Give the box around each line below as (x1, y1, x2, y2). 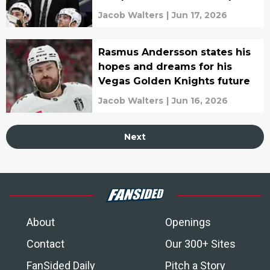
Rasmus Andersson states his (98, 46, 251, 58)
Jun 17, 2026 (171, 10, 227, 20)
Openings (165, 216, 211, 228)
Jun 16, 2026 (171, 95, 228, 106)
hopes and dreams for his (98, 61, 232, 72)
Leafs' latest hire (98, 4, 185, 16)
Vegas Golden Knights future (98, 75, 250, 87)
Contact (27, 237, 64, 250)
